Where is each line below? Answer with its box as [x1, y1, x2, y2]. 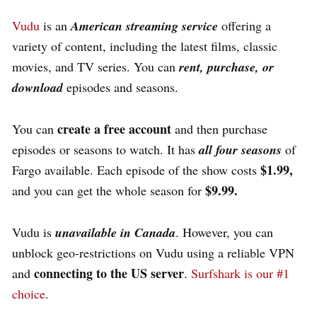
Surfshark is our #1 [191, 264, 289, 282]
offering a [218, 16, 271, 34]
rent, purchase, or [179, 57, 274, 76]
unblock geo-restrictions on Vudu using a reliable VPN [12, 243, 294, 261]
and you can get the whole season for [12, 181, 205, 199]
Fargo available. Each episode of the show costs [12, 161, 260, 178]
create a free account [57, 119, 171, 138]
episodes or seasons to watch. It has [12, 140, 199, 158]
